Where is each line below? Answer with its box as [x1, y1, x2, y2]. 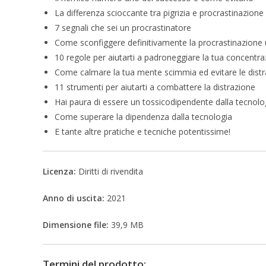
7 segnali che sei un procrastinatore [55, 22, 191, 33]
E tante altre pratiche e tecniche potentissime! [55, 126, 230, 137]
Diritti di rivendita [76, 166, 143, 177]
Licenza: [43, 166, 76, 177]
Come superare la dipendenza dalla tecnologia [55, 111, 232, 122]
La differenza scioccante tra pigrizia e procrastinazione [55, 7, 264, 18]
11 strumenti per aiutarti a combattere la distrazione [55, 81, 255, 93]
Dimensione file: [43, 219, 109, 230]
